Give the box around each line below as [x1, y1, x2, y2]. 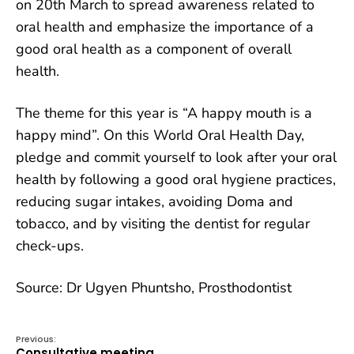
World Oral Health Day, [153, 125, 304, 145]
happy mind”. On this [16, 125, 153, 145]
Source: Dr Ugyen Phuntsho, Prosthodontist [16, 277, 292, 297]
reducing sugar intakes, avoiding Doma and [16, 191, 293, 211]
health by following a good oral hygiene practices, [16, 169, 336, 189]
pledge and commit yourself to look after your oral [16, 147, 337, 167]
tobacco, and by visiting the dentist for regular [16, 213, 310, 233]
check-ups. [16, 235, 84, 255]
